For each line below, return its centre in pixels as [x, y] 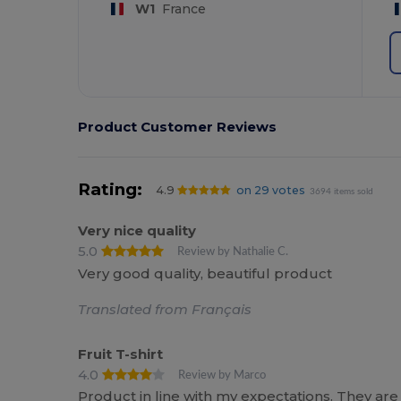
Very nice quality [137, 231]
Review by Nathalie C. [233, 252]
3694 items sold [342, 192]
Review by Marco [222, 375]
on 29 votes [270, 191]
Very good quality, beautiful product [205, 273]
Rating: [111, 190]
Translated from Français [165, 309]
